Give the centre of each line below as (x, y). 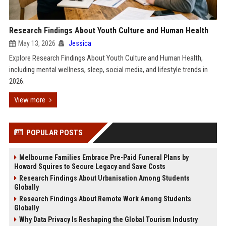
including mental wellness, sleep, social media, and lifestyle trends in (108, 70)
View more (30, 100)
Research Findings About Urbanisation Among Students (104, 178)
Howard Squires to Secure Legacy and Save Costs (90, 166)
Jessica (80, 43)
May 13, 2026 (37, 43)
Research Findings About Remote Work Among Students (105, 199)
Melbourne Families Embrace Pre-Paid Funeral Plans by (104, 157)
